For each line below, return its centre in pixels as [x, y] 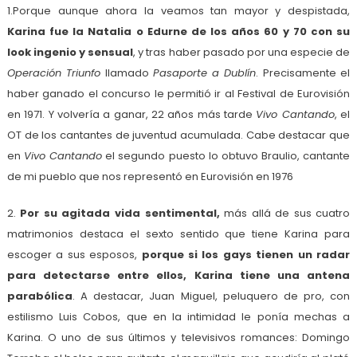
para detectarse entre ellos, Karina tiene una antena [178, 276]
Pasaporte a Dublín [204, 73]
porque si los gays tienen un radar [246, 255]
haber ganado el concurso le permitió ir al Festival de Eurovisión [178, 94]
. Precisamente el [303, 73]
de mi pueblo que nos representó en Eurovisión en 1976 [150, 177]
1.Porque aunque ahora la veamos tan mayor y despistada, [178, 11]
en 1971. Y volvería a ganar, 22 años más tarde [131, 115]
